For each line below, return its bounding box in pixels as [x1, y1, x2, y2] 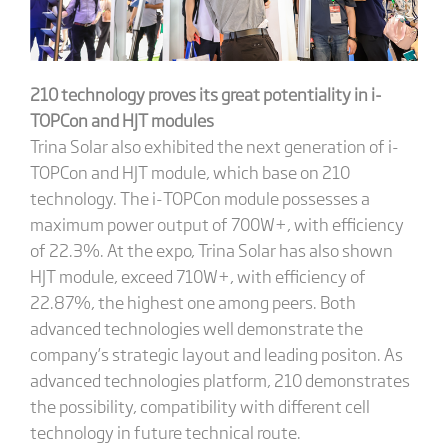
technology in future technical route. [29, 419, 304, 445]
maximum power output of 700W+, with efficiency [29, 211, 404, 237]
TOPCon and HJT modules [29, 107, 214, 133]
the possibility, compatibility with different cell [29, 393, 370, 419]
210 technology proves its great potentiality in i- [29, 81, 382, 107]
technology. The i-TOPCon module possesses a [29, 185, 370, 211]
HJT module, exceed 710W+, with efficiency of [29, 263, 366, 289]
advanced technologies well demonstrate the [29, 315, 363, 341]
